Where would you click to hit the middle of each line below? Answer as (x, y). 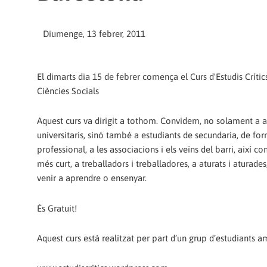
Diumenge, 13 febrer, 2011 (94, 33)
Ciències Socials (68, 91)
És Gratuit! (57, 208)
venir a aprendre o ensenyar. (92, 178)
